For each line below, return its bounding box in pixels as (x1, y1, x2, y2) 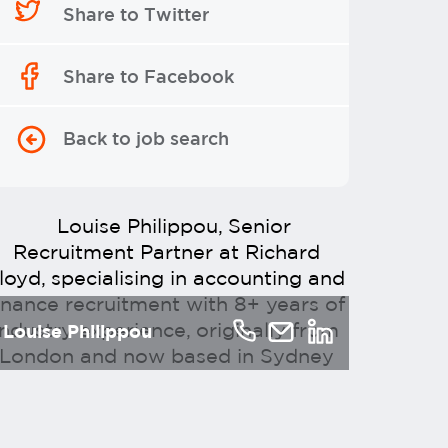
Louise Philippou (3, 324, 152, 342)
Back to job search (63, 132, 229, 148)
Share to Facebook (63, 70, 234, 86)
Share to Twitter (63, 8, 209, 24)
